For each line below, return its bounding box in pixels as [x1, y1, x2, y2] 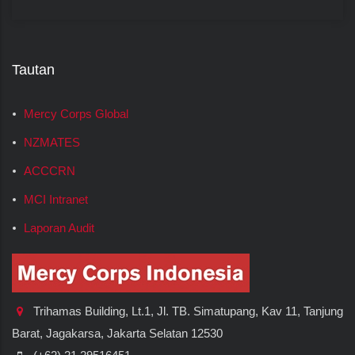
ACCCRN [24, 164, 75, 177]
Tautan [12, 61, 55, 78]
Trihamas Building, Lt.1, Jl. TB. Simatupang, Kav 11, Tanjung [30, 305, 343, 318]
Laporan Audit [24, 221, 94, 235]
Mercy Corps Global [24, 107, 128, 120]
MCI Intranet [24, 193, 88, 206]
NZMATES [24, 136, 80, 149]
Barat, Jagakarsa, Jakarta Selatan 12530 [12, 327, 223, 340]
